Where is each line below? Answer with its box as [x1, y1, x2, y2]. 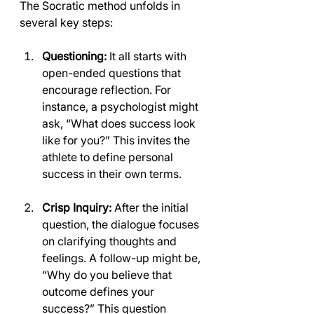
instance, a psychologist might [42, 100, 201, 114]
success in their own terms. [42, 167, 182, 181]
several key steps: [20, 15, 113, 29]
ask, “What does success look [42, 116, 198, 130]
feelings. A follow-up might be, [42, 251, 203, 265]
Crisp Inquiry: [42, 200, 111, 214]
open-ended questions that [42, 66, 184, 80]
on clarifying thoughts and [42, 234, 179, 248]
